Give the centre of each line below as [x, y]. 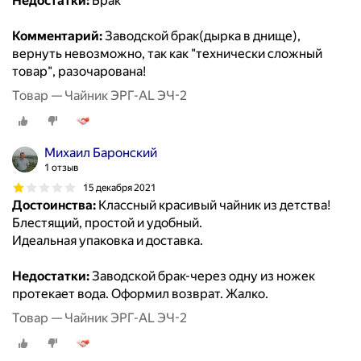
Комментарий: [57, 36]
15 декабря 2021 [120, 187]
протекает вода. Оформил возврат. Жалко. [140, 294]
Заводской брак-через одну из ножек [202, 276]
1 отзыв [62, 168]
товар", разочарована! [79, 72]
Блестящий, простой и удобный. [107, 223]
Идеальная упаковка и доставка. [108, 241]
